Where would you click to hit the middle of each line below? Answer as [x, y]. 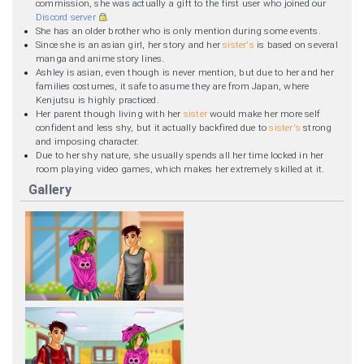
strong [316, 127]
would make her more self [263, 113]
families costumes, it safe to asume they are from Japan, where [172, 86]
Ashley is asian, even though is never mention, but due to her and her [184, 72]
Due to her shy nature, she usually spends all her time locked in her [180, 155]
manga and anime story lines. [100, 58]
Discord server [65, 17]
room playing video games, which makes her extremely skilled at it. [180, 169]
